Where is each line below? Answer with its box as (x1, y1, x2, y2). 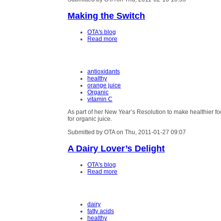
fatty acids (87, 208, 114, 215)
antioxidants (87, 68, 120, 75)
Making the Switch (68, 10, 145, 21)
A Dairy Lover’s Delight (68, 143, 165, 153)
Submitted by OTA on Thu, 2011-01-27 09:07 (68, 128, 186, 136)
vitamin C (87, 96, 112, 103)
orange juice (87, 82, 121, 89)
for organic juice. (68, 115, 112, 123)
